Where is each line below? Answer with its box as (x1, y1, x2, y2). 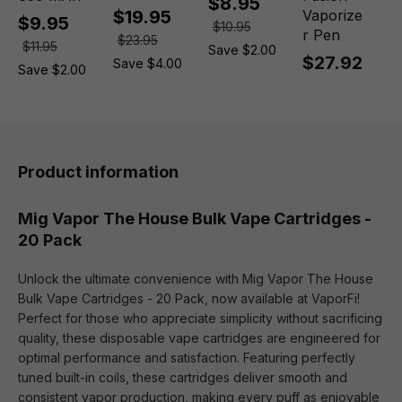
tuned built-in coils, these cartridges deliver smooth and (18, 370, 347, 385)
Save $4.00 (112, 56, 182, 71)
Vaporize (302, 6, 363, 24)
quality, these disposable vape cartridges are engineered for (18, 330, 380, 345)
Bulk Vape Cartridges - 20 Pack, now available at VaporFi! (18, 291, 360, 306)
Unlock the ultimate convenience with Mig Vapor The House (18, 271, 373, 286)
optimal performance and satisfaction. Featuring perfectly (18, 350, 355, 365)
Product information (18, 162, 179, 181)
